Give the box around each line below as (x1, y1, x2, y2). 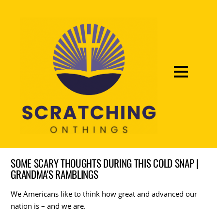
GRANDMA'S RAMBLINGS (11, 166, 98, 182)
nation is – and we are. (11, 201, 86, 211)
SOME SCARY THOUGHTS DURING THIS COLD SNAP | (11, 155, 199, 170)
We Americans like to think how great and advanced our (11, 188, 198, 199)
